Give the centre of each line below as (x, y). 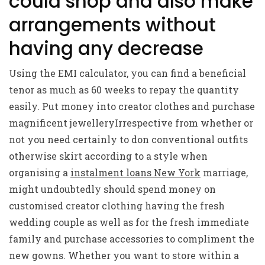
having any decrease (106, 49)
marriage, (224, 172)
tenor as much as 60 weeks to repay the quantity (124, 90)
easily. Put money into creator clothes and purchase (132, 106)
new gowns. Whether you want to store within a (124, 255)
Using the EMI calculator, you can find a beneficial (127, 73)
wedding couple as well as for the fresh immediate (129, 222)
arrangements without (112, 25)
